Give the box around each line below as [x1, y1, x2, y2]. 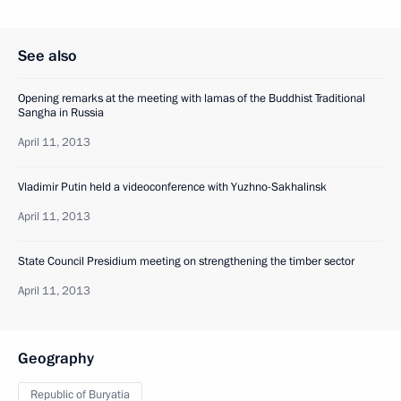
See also [18, 45, 77, 66]
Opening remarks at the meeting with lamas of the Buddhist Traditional [18, 90, 365, 107]
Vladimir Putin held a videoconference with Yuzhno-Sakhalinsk [18, 178, 327, 195]
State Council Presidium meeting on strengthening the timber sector [18, 252, 354, 269]
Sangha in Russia [18, 104, 104, 121]
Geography [18, 347, 94, 369]
